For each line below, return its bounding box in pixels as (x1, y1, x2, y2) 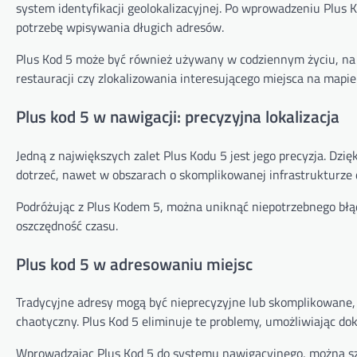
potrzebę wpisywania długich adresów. (16, 18, 224, 37)
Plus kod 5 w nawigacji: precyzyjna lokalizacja (16, 103, 339, 129)
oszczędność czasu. (16, 215, 118, 235)
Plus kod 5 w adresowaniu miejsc (16, 250, 253, 277)
